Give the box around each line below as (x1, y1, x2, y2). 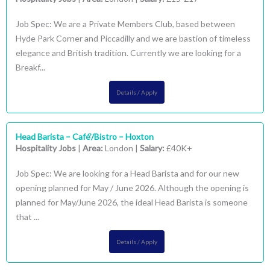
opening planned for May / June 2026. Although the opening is (16, 183, 249, 193)
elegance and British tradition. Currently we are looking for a (16, 48, 241, 58)
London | (105, 143, 140, 153)
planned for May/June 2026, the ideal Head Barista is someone (16, 197, 248, 207)
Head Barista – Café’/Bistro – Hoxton (16, 131, 154, 142)
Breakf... (16, 62, 45, 72)
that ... (16, 212, 39, 222)
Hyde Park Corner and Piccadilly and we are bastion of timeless (16, 33, 251, 43)
